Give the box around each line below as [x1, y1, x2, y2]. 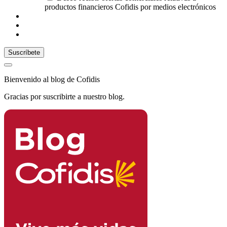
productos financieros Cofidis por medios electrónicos [45, 3, 216, 12]
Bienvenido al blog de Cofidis [4, 75, 100, 84]
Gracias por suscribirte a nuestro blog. [4, 92, 125, 101]
